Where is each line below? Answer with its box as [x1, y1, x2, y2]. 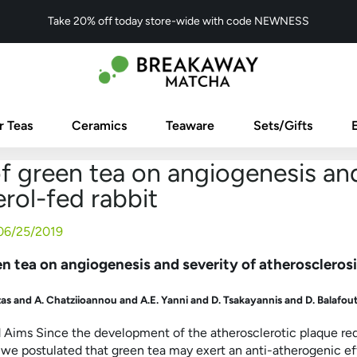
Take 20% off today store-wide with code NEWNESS [48, 14, 309, 28]
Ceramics [72, 117, 127, 133]
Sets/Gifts [253, 117, 312, 133]
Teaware [166, 117, 214, 133]
